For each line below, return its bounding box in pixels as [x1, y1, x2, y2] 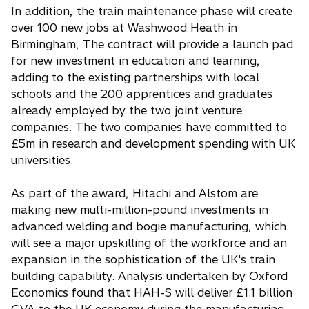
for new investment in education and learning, [11, 54, 260, 68]
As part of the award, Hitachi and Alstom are [11, 186, 258, 200]
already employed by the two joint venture [11, 103, 242, 117]
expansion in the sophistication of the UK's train [11, 252, 275, 266]
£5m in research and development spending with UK [11, 137, 295, 150]
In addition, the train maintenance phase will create [11, 4, 292, 18]
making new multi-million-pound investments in [11, 203, 268, 217]
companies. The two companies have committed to [11, 120, 287, 134]
